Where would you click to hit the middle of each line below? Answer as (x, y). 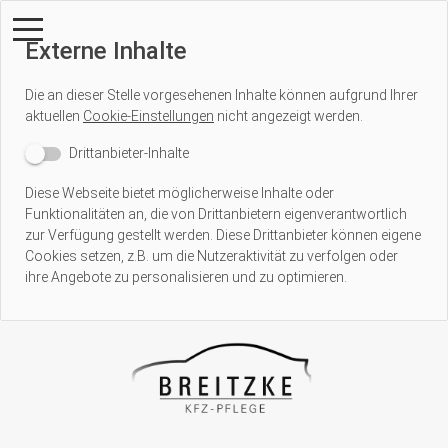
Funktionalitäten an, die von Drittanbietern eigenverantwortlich (216, 213)
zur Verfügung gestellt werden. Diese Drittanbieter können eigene (223, 234)
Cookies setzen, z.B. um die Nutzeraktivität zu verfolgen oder (211, 255)
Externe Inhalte (106, 51)
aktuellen (54, 116)
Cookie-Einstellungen (148, 116)
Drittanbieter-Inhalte (129, 153)
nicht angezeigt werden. (288, 116)
